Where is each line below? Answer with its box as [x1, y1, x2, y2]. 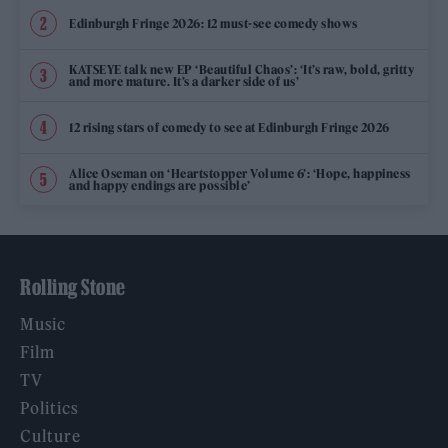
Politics [20, 398, 79, 419]
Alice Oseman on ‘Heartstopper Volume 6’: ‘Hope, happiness [69, 165, 411, 181]
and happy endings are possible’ [69, 177, 251, 193]
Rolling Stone [20, 275, 126, 300]
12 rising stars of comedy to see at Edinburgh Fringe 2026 [69, 119, 390, 135]
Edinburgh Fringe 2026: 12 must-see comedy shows [69, 15, 358, 31]
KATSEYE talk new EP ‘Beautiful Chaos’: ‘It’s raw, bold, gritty [69, 61, 414, 77]
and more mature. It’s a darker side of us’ [69, 73, 299, 89]
